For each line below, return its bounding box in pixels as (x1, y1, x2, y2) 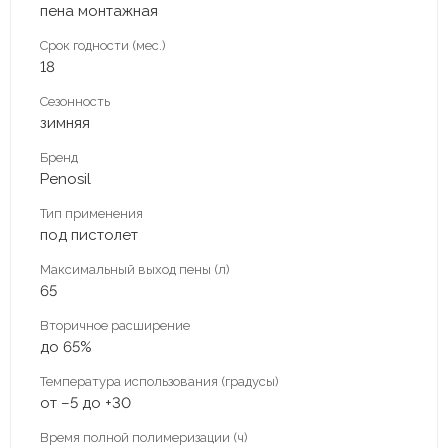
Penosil (40, 169, 91, 188)
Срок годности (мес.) (40, 37, 166, 53)
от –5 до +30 (40, 393, 131, 412)
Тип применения (40, 205, 143, 221)
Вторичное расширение (40, 317, 190, 333)
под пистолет (40, 225, 138, 244)
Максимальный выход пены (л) (40, 261, 230, 277)
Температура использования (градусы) (40, 373, 279, 389)
